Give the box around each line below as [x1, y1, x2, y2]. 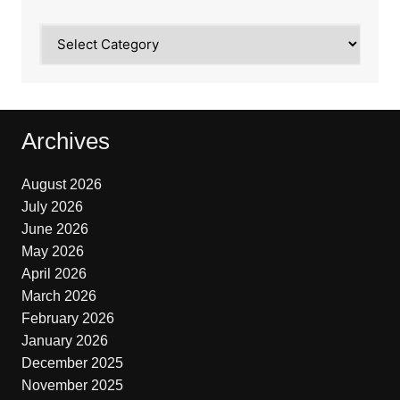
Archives [21, 128, 110, 154]
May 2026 [21, 244, 84, 259]
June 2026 [21, 221, 88, 237]
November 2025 [21, 378, 123, 393]
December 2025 [21, 355, 123, 371]
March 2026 [21, 288, 96, 304]
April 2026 [21, 266, 87, 281]
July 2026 [21, 199, 83, 214]
